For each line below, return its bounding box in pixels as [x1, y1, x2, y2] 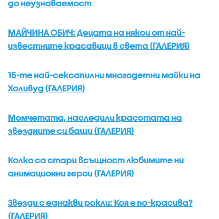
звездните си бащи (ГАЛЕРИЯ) [8, 126, 134, 135]
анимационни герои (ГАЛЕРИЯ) [8, 168, 134, 178]
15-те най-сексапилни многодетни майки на [8, 70, 200, 80]
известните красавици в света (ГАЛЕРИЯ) [8, 41, 190, 50]
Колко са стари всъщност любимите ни [8, 155, 184, 165]
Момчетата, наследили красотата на [8, 112, 182, 122]
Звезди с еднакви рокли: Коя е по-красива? [8, 197, 193, 207]
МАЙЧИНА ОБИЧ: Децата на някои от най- [8, 27, 185, 37]
